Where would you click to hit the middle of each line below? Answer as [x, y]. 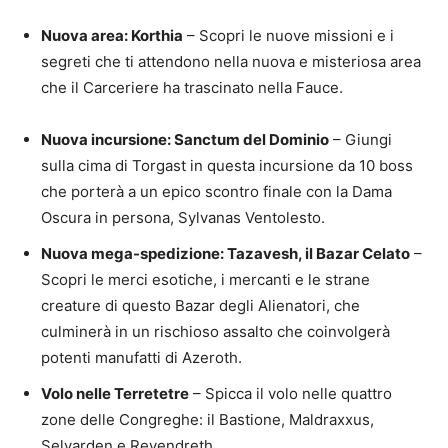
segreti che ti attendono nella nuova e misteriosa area [231, 61]
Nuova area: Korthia [112, 35]
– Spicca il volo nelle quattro [290, 393]
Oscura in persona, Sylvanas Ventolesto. [183, 217]
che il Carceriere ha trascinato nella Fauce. [192, 87]
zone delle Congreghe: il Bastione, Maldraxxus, [207, 419]
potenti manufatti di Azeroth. [141, 357]
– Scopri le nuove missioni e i [288, 35]
